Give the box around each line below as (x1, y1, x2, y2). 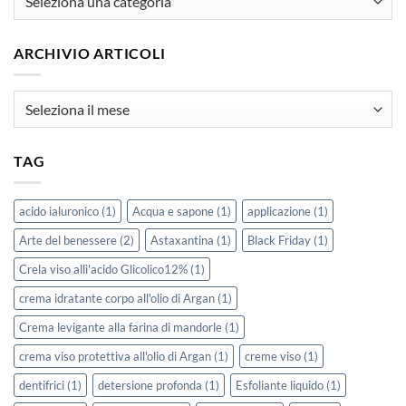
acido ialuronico (19, 204, 99, 219)
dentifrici (19, 378, 64, 393)
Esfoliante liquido (236, 378, 324, 393)
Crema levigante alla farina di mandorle (19, 320, 222, 335)
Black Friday (247, 233, 311, 248)
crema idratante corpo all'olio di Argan (19, 291, 215, 306)
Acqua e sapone (132, 204, 214, 219)
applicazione (247, 204, 311, 219)
